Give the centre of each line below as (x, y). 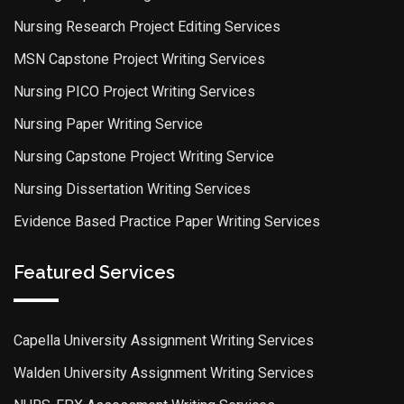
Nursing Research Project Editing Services (147, 26)
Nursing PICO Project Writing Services (134, 91)
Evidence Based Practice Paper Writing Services (167, 221)
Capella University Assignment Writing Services (164, 340)
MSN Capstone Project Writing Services (139, 59)
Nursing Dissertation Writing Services (132, 188)
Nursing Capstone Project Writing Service (144, 156)
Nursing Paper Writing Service (108, 124)
